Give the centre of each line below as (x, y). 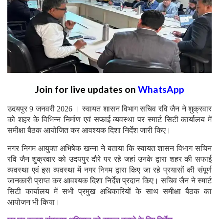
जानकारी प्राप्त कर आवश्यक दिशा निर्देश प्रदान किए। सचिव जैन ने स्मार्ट (109, 180)
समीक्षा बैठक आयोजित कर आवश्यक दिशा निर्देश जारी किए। (89, 130)
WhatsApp (161, 89)
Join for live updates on (86, 89)
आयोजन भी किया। (34, 202)
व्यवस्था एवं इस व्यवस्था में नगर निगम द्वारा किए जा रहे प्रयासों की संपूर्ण (109, 170)
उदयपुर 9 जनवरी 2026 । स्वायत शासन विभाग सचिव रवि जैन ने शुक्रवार (109, 109)
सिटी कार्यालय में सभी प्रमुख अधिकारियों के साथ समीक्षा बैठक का (109, 191)
